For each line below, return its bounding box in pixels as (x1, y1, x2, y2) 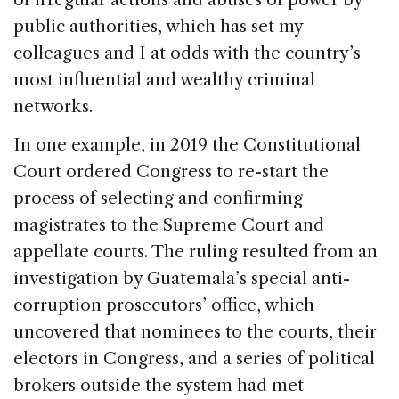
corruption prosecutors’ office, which (13, 295, 314, 316)
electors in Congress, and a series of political (13, 348, 375, 370)
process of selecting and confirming (13, 188, 303, 209)
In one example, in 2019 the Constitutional (13, 134, 361, 156)
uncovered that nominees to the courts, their (13, 322, 377, 343)
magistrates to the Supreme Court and (13, 215, 324, 236)
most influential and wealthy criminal (13, 69, 315, 91)
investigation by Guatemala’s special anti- (13, 268, 350, 289)
